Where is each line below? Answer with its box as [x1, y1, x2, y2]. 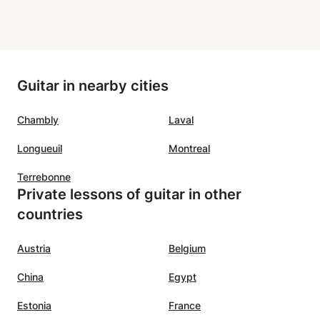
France [169, 299, 201, 311]
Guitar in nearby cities [17, 76, 169, 94]
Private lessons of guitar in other [17, 185, 241, 203]
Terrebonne [17, 170, 71, 183]
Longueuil [17, 141, 62, 154]
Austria [17, 241, 51, 254]
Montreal [169, 141, 210, 154]
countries [17, 205, 83, 223]
